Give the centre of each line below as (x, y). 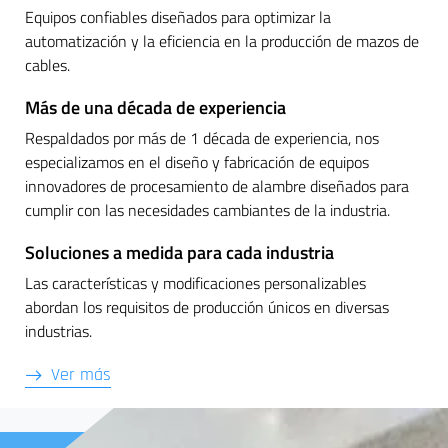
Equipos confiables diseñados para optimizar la (178, 17)
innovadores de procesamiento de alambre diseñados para (217, 186)
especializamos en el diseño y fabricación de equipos (197, 162)
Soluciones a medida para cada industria (179, 253)
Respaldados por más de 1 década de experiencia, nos (202, 138)
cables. (47, 65)
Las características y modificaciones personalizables (195, 283)
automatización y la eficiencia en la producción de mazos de (222, 41)
